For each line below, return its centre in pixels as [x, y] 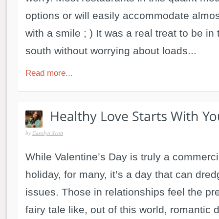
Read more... [49, 73]
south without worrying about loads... [111, 50]
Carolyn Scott [48, 132]
